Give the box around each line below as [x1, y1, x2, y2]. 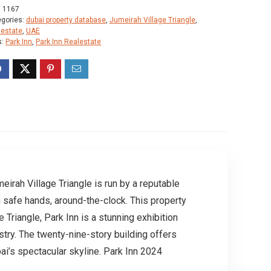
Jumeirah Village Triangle [109, 15, 195, 24]
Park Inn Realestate [36, 37, 101, 46]
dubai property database [26, 15, 106, 24]
